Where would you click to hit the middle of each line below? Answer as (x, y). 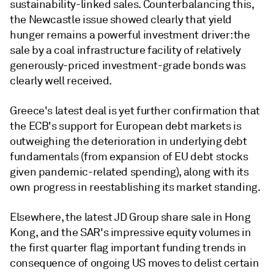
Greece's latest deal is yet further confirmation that (135, 111)
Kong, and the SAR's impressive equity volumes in (131, 232)
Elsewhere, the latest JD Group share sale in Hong (130, 217)
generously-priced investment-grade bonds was (128, 65)
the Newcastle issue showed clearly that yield (121, 20)
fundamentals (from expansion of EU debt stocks (129, 157)
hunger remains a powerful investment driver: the (130, 35)
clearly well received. (61, 81)
